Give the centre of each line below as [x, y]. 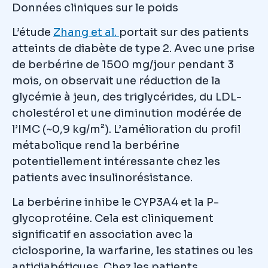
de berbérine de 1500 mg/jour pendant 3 [123, 65]
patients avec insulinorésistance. [102, 178]
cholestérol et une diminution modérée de [127, 113]
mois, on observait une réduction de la [116, 81]
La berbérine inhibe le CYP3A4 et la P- [115, 202]
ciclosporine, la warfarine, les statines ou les [133, 251]
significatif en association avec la [103, 234]
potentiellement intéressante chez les [116, 162]
